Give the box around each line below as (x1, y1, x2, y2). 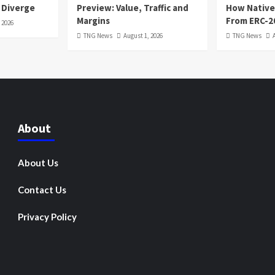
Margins (77, 15, 110, 27)
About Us (18, 157, 58, 169)
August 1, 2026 (123, 31, 163, 41)
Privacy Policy (18, 211, 77, 223)
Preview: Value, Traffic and (77, 2, 188, 14)
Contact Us (18, 184, 66, 196)
